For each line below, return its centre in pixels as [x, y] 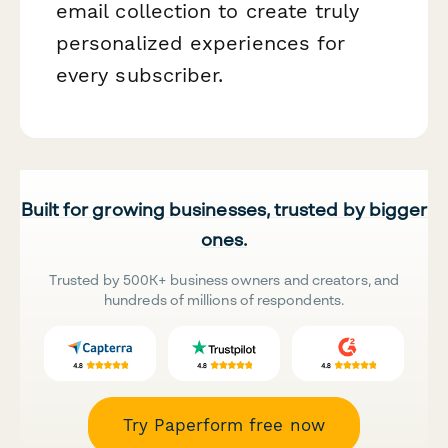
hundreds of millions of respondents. [224, 300]
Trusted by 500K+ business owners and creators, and [224, 280]
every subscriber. [140, 75]
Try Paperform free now [224, 425]
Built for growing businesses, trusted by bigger [224, 209]
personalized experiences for [201, 43]
